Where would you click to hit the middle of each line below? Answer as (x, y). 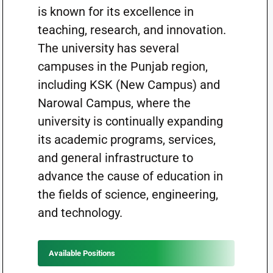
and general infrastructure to (115, 158)
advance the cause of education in (130, 176)
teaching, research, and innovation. (132, 30)
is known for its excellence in (115, 12)
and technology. (81, 213)
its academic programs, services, (126, 140)
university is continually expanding (130, 121)
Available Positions (82, 253)
